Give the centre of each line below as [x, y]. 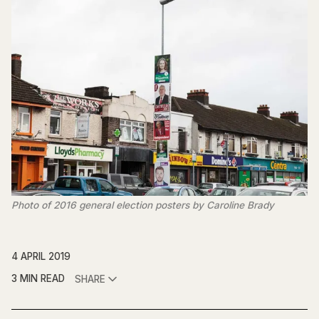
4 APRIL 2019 [41, 257]
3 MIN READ [38, 279]
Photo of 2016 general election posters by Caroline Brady [143, 205]
